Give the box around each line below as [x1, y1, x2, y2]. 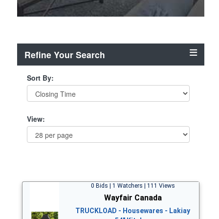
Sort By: [27, 72, 54, 83]
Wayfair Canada [104, 193, 162, 202]
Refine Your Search [24, 48, 105, 61]
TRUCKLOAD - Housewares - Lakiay [75, 206, 191, 215]
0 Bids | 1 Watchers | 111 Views [90, 182, 175, 189]
